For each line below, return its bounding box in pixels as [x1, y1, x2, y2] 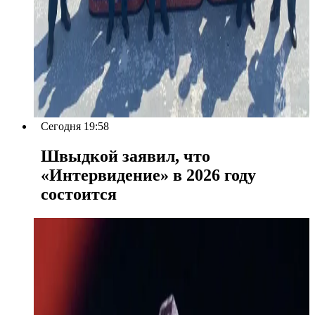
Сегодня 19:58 [41, 120, 109, 133]
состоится [41, 185, 117, 204]
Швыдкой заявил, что [41, 147, 210, 166]
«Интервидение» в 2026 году [41, 166, 256, 185]
